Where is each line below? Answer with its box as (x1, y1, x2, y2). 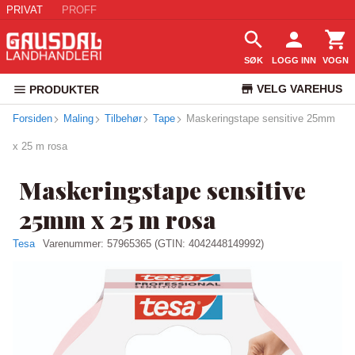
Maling (63, 113, 94, 124)
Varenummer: (43, 238, 107, 250)
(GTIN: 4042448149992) (155, 238, 264, 250)
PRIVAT (6, 3, 43, 16)
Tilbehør (105, 113, 142, 124)
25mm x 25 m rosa (19, 204, 216, 235)
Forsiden (13, 113, 52, 124)
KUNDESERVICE (255, 113, 342, 125)
